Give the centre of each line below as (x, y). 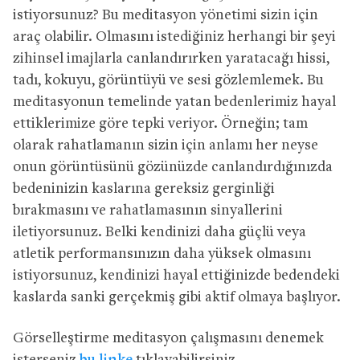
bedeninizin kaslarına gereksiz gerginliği (144, 189)
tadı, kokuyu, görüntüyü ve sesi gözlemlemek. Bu (168, 80)
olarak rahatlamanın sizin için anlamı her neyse (166, 145)
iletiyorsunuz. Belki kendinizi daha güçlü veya (160, 232)
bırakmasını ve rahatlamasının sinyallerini (148, 211)
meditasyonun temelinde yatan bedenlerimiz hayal (174, 102)
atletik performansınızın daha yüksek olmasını (162, 254)
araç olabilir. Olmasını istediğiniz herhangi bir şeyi (174, 37)
